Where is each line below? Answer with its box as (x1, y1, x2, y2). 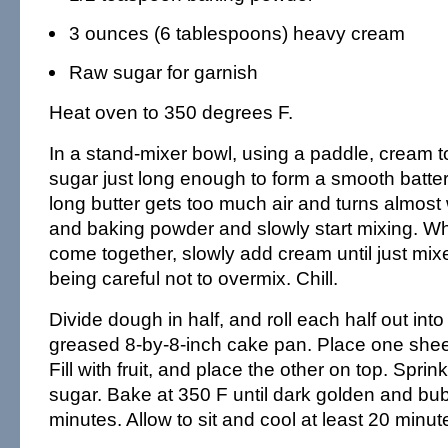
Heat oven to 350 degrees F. (48, 101, 293, 123)
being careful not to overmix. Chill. (48, 267, 338, 289)
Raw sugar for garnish (68, 61, 258, 83)
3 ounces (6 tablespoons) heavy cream (68, 22, 405, 44)
